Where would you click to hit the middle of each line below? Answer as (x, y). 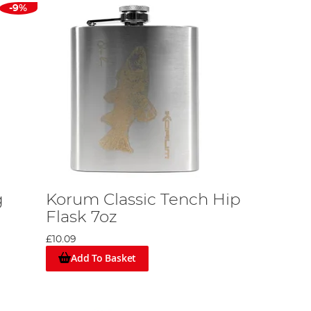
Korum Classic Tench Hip (144, 200)
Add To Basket (103, 258)
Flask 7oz (82, 217)
